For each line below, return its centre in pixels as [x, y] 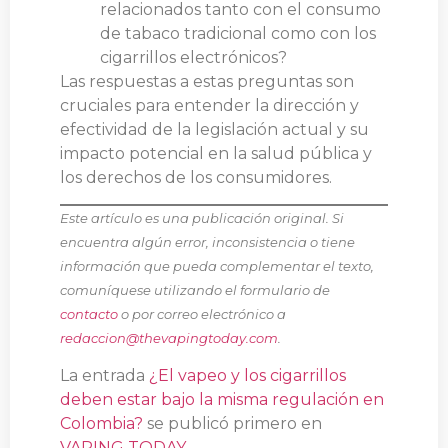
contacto [89, 314]
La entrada [104, 376]
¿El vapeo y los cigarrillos [247, 376]
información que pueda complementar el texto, [217, 266]
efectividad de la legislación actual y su [214, 129]
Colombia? [101, 424]
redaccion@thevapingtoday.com [169, 338]
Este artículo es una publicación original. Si [202, 218]
